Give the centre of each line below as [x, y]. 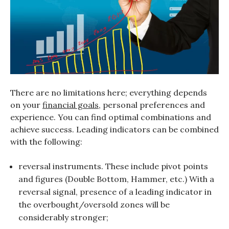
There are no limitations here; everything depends [109, 93]
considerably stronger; [63, 217]
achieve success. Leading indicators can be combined [114, 130]
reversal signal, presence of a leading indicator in [115, 192]
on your [26, 105]
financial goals [71, 105]
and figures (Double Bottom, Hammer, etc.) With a [116, 179]
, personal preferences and [152, 105]
